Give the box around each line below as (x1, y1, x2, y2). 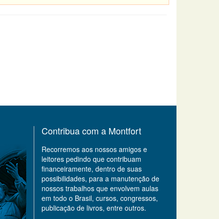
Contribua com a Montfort (42, 124, 141, 137)
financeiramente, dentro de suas (42, 164, 142, 174)
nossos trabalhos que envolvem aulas (42, 183, 158, 194)
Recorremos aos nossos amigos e (42, 144, 147, 154)
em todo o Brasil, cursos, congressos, (42, 193, 158, 203)
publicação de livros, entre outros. (42, 203, 146, 213)
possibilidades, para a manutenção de (42, 174, 159, 184)
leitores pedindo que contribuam (42, 154, 141, 164)
